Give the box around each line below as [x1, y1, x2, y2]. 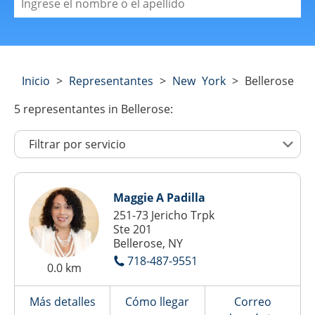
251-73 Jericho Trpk [113, 207, 214, 223]
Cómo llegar [125, 294, 190, 309]
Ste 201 [113, 221, 152, 237]
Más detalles [29, 294, 96, 309]
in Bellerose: [105, 101, 173, 117]
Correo [233, 294, 271, 309]
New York [172, 73, 226, 89]
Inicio [21, 73, 50, 89]
